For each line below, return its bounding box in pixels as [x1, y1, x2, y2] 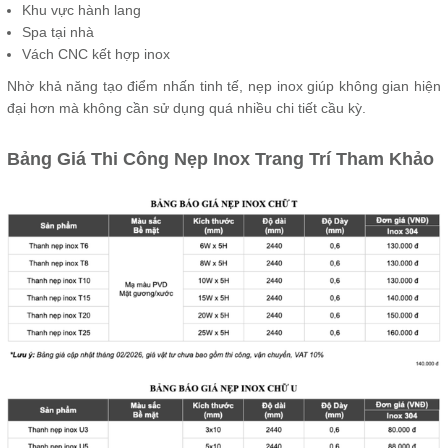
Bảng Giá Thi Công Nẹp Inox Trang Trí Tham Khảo [7, 149, 434, 169]
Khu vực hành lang [22, 2, 141, 18]
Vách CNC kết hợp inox [22, 46, 170, 62]
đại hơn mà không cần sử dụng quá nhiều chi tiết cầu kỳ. [7, 100, 366, 116]
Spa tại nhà [22, 24, 94, 40]
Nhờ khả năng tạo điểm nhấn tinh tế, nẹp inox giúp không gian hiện [7, 78, 441, 94]
